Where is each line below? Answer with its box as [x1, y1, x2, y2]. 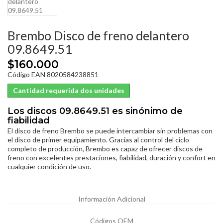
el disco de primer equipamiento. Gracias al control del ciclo [7, 135, 189, 144]
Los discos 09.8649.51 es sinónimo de [7, 105, 183, 116]
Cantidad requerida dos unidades [13, 86, 124, 95]
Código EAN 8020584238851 [7, 70, 99, 79]
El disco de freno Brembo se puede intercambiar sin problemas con [7, 126, 213, 135]
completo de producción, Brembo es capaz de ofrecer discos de [7, 144, 203, 153]
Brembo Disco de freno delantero [7, 27, 189, 43]
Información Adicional [78, 194, 145, 203]
